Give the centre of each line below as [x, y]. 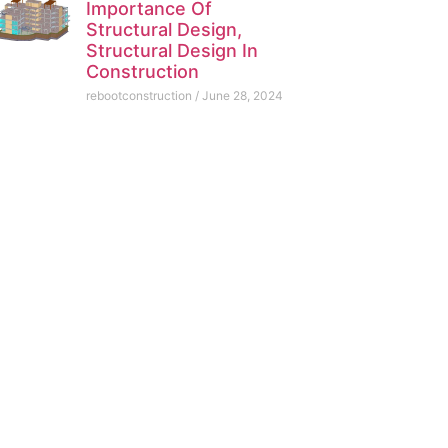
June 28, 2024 [240, 96]
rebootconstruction [140, 96]
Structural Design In [171, 51]
